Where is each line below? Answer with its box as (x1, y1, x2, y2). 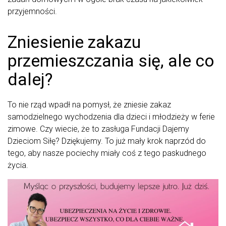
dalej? (8, 69, 52, 90)
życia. (8, 160, 28, 171)
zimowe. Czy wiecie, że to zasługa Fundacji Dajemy (8, 124, 189, 134)
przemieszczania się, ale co (8, 50, 214, 71)
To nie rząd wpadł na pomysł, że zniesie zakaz (8, 100, 171, 110)
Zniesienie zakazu (8, 32, 141, 52)
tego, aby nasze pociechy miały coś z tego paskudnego (8, 148, 206, 158)
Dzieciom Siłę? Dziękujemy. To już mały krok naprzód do (8, 136, 206, 146)
